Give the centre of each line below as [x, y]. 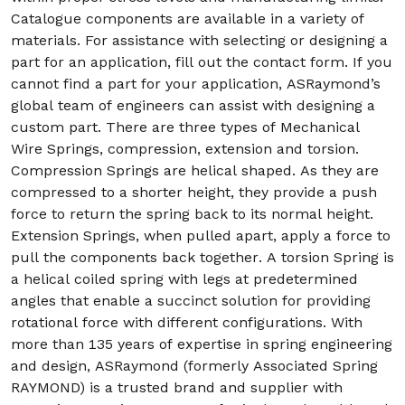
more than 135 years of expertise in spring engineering [202, 344]
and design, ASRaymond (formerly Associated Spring [194, 366]
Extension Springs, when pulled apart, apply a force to [201, 235]
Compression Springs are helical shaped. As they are [195, 170]
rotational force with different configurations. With [187, 322]
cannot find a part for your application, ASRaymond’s [196, 84]
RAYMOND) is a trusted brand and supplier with [177, 387]
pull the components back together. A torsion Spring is [202, 257]
